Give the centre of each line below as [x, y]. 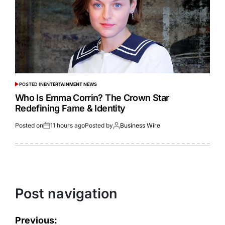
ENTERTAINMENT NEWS [70, 84]
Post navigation [66, 194]
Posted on [29, 126]
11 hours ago [68, 126]
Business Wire [140, 126]
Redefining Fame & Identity [70, 108]
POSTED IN [31, 84]
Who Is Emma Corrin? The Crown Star [92, 98]
